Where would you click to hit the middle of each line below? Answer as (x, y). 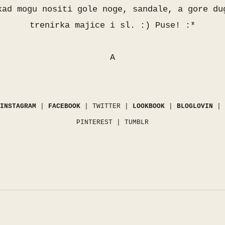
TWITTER (106, 106)
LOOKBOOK (149, 106)
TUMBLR (137, 122)
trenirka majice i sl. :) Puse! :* (113, 25)
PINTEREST (94, 122)
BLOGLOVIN (195, 106)
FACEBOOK (64, 106)
